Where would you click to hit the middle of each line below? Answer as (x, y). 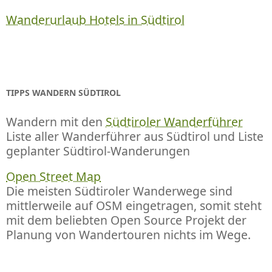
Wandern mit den (56, 122)
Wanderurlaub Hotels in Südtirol (95, 20)
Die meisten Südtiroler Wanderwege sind (119, 191)
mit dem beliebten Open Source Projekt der (126, 220)
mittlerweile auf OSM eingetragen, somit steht (134, 206)
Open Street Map (53, 177)
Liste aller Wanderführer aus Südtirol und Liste (135, 137)
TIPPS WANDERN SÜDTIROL (63, 93)
